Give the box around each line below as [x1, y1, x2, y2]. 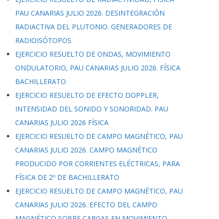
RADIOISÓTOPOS [15, 36, 71, 45]
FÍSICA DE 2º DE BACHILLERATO [15, 173, 119, 182]
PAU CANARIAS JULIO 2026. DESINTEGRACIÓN [15, 8, 165, 18]
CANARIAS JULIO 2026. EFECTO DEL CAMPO [15, 200, 157, 209]
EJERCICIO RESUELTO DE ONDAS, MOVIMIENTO [15, 49, 171, 59]
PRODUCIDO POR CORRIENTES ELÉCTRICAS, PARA [15, 159, 180, 168]
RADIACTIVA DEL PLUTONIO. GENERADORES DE [15, 22, 172, 31]
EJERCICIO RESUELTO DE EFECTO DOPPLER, [15, 90, 159, 100]
